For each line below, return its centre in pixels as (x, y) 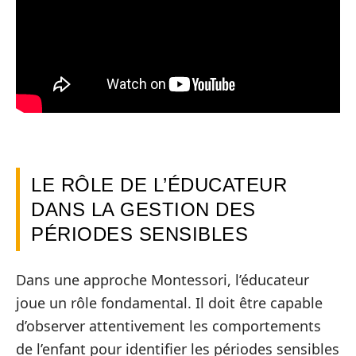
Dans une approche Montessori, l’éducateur (163, 280)
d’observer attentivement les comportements (168, 326)
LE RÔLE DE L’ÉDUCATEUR (159, 184)
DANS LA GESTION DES (143, 209)
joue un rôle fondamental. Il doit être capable (169, 303)
